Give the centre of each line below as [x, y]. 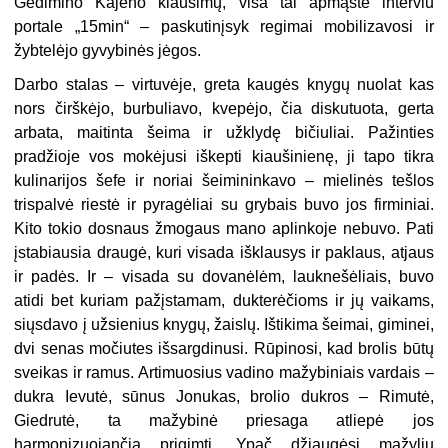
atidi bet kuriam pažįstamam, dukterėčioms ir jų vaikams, [224, 300]
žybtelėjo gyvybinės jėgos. [108, 50]
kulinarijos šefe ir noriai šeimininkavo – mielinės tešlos [224, 180]
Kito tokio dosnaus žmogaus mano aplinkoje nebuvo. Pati [224, 228]
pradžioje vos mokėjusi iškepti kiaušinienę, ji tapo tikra [224, 156]
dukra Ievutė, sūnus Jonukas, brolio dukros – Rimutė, [224, 396]
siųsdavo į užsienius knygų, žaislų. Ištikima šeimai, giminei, [224, 324]
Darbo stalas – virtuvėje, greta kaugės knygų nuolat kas [224, 84]
